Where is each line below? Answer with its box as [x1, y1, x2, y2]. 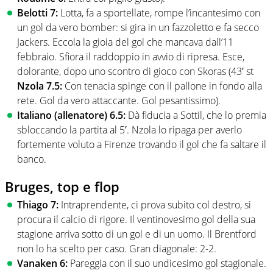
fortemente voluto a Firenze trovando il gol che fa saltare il [17, 137, 266, 151]
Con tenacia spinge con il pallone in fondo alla [62, 79, 262, 93]
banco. [17, 152, 46, 166]
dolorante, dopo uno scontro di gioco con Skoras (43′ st [17, 64, 253, 78]
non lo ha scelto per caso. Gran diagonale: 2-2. [17, 242, 216, 256]
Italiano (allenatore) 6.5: [17, 108, 128, 122]
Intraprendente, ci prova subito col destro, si [61, 198, 251, 212]
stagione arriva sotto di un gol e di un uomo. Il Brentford [17, 227, 257, 241]
